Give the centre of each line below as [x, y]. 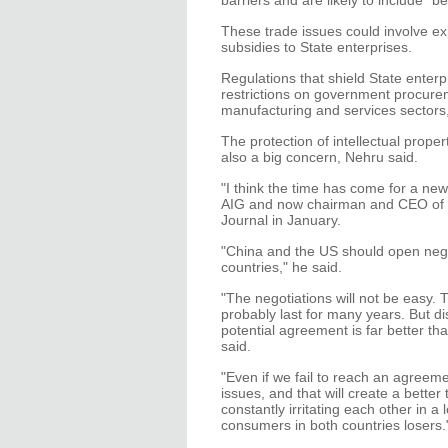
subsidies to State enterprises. [316, 47]
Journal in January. [281, 220]
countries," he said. [281, 267]
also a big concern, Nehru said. [319, 157]
